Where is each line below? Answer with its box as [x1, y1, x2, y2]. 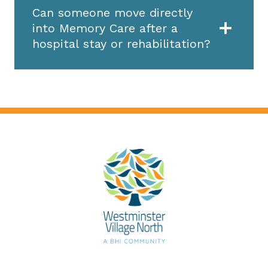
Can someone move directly [32, 5, 193, 20]
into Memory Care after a [32, 20, 178, 35]
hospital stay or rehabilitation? [32, 36, 211, 51]
